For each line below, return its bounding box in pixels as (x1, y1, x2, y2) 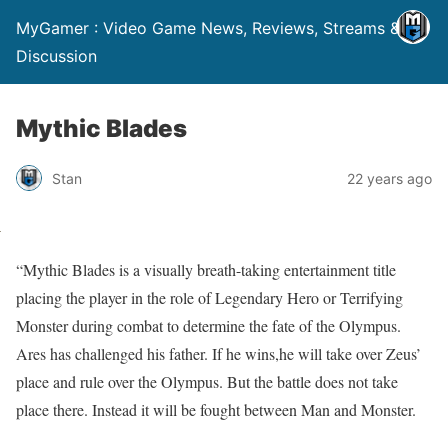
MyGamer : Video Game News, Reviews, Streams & (16, 18, 400, 38)
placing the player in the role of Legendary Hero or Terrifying (16, 287, 403, 308)
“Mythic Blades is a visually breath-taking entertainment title (16, 259, 396, 280)
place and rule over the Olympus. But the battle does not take (16, 371, 398, 392)
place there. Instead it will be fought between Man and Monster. (16, 399, 416, 420)
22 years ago (347, 169, 432, 187)
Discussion (16, 46, 97, 66)
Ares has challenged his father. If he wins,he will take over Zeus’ (16, 343, 421, 364)
